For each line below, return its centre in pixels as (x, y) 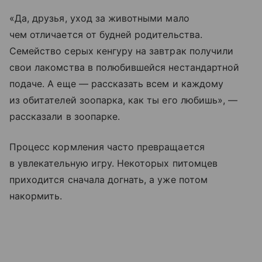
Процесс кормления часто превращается (107, 146)
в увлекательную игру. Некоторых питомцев (113, 163)
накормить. (36, 196)
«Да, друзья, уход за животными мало (99, 18)
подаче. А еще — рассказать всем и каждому (116, 83)
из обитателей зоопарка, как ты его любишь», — (124, 100)
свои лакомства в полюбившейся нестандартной (125, 67)
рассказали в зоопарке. (65, 116)
